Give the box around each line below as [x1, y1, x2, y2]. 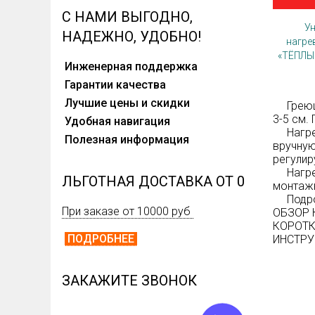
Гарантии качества [62, 78, 205, 92]
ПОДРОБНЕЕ [65, 232, 137, 246]
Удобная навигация [62, 115, 198, 129]
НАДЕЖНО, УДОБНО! [62, 28, 201, 46]
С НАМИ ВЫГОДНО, [62, 8, 193, 26]
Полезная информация [62, 133, 189, 147]
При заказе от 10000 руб [62, 205, 193, 219]
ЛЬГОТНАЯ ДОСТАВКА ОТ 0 [62, 173, 245, 191]
